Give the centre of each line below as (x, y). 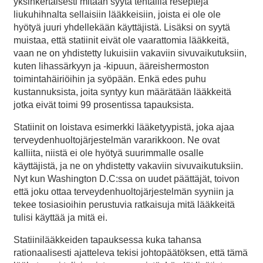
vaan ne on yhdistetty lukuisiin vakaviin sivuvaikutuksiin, (130, 53)
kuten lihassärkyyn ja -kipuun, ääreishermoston (111, 66)
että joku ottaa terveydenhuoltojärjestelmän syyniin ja (124, 192)
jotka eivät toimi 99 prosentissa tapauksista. (104, 105)
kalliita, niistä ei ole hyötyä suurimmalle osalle (109, 153)
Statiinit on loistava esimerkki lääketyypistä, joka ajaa (124, 127)
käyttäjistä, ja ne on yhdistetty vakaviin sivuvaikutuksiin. (128, 166)
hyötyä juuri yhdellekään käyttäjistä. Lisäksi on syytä (122, 28)
